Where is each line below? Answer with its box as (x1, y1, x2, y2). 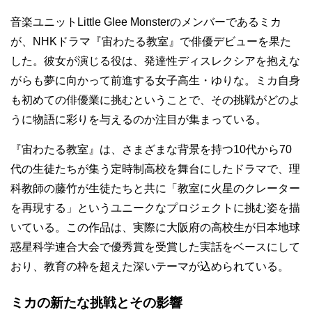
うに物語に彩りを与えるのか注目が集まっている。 (10, 114, 267, 125)
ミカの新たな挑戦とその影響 (10, 295, 182, 310)
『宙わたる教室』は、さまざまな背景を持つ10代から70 (10, 143, 292, 155)
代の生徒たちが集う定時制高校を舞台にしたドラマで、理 (10, 163, 300, 175)
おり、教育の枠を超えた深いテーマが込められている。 (10, 260, 289, 272)
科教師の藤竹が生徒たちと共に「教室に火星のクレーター (10, 182, 300, 194)
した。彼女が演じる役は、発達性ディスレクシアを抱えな (10, 55, 300, 67)
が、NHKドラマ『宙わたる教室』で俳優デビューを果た (10, 36, 291, 47)
